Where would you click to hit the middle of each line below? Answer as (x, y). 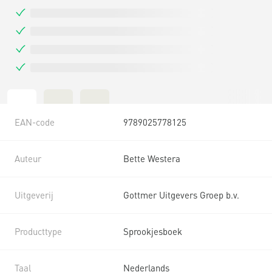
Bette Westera (152, 158)
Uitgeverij (34, 195)
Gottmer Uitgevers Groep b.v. (181, 195)
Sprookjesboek (153, 231)
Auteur (28, 158)
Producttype (38, 231)
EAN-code (35, 122)
